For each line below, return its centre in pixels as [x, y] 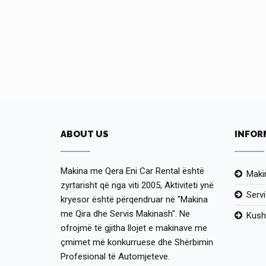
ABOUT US [85, 134]
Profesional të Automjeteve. [115, 256]
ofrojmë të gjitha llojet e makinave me [134, 228]
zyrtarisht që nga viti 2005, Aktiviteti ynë [137, 185]
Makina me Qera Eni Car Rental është [132, 171]
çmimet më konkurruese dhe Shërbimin [137, 242]
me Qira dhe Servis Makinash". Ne [125, 214]
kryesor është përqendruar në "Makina [134, 199]
